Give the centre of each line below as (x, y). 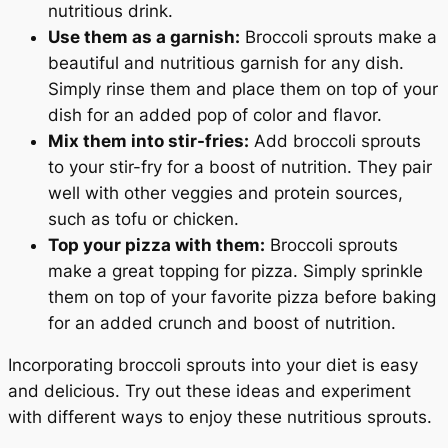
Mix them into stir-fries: (148, 140)
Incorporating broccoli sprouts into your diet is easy (213, 365)
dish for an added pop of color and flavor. (215, 114)
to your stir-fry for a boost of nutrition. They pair (240, 166)
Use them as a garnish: (144, 36)
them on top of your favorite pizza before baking (242, 296)
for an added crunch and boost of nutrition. (222, 322)
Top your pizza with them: (156, 244)
